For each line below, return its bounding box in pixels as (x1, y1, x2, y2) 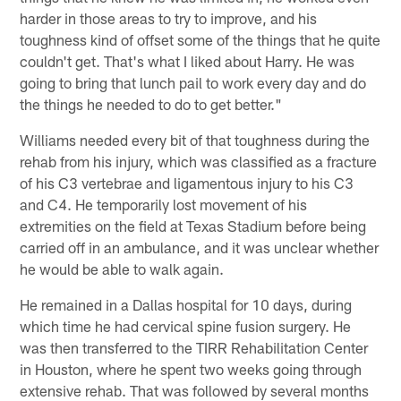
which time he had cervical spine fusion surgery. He (20, 316, 352, 335)
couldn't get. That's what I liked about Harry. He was (20, 51, 355, 70)
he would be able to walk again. (20, 259, 225, 277)
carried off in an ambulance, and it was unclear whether (20, 237, 380, 256)
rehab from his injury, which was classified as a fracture (20, 151, 378, 170)
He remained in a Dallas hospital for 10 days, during (20, 294, 353, 313)
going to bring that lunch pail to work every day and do (20, 73, 367, 91)
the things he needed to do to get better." (20, 94, 283, 113)
